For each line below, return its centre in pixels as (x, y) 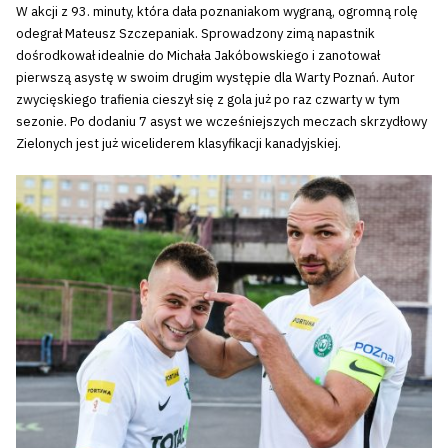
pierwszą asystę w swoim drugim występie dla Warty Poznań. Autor (215, 78)
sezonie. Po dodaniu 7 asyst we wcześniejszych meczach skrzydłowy (221, 122)
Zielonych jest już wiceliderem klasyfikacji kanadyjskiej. (178, 144)
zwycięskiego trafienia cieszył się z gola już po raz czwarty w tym (208, 100)
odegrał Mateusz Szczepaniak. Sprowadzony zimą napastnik (195, 34)
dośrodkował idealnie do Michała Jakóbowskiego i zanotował (198, 56)
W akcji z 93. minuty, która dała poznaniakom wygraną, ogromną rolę (217, 12)
